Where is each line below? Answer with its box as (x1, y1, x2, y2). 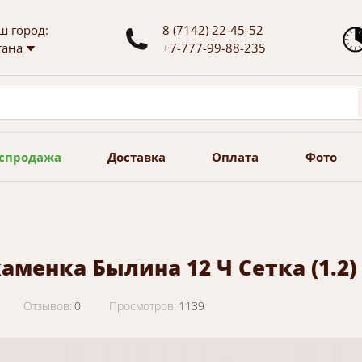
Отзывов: (23, 298, 72, 314)
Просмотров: (109, 298, 176, 314)
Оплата (212, 149, 259, 165)
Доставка (107, 149, 166, 165)
